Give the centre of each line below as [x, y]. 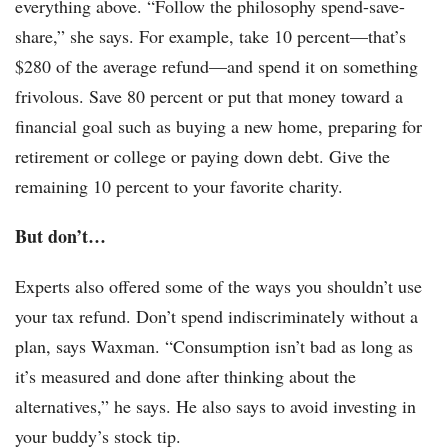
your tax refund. [73, 316]
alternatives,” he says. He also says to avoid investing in [215, 406]
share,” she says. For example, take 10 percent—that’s [210, 36]
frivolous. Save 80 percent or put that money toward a [209, 96]
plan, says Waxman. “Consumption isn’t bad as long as [214, 346]
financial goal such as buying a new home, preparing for [218, 126]
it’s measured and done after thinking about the [185, 376]
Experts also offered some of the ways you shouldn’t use [218, 286]
